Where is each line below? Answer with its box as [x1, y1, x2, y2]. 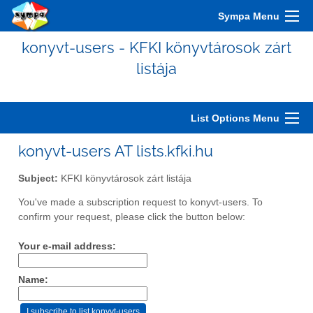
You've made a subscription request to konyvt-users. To [18, 197, 263, 208]
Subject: [18, 173, 58, 184]
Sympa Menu [218, 10, 279, 22]
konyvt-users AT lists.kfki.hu [18, 142, 213, 160]
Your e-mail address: [18, 241, 116, 252]
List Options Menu [191, 112, 279, 124]
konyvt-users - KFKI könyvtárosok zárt [22, 38, 291, 57]
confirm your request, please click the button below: [18, 212, 245, 223]
